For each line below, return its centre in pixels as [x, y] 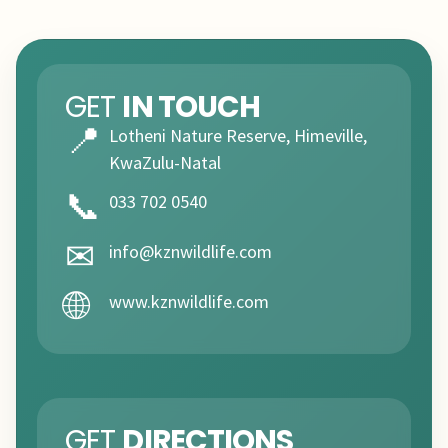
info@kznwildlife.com [190, 252]
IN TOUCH [191, 107]
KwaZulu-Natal [165, 163]
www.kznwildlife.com [189, 302]
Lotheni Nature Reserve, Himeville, [238, 136]
